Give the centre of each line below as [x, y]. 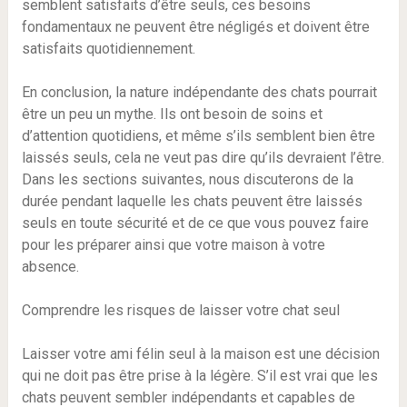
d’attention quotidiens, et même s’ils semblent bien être [198, 136]
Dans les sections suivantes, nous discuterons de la [187, 180]
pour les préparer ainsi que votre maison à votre [173, 245]
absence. [50, 267]
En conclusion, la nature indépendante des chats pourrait [199, 93]
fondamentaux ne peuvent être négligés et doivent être [195, 27]
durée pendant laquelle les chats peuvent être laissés [192, 202]
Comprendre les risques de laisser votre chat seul [180, 311]
